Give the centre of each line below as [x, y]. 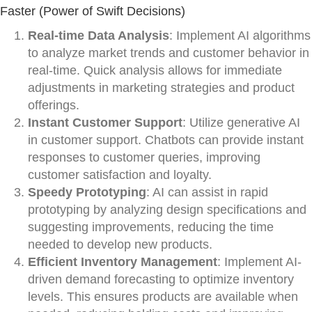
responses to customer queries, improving [144, 157]
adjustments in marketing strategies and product [161, 88]
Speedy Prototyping [87, 192]
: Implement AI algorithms [240, 36]
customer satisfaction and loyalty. [120, 175]
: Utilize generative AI [241, 123]
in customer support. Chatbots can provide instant [166, 140]
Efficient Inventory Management [123, 262]
